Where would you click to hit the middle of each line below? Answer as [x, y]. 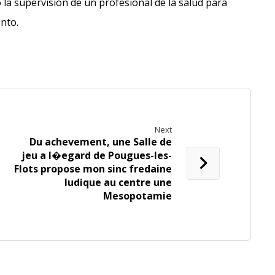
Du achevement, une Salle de [101, 142]
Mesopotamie [138, 196]
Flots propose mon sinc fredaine [93, 169]
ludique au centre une [118, 183]
